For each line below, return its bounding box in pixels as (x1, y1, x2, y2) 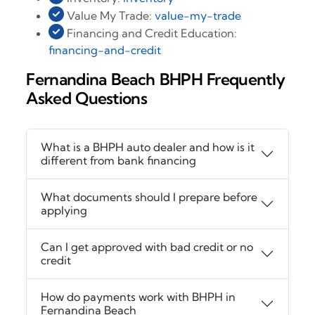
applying (41, 202, 88, 217)
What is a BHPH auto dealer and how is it (41, 139, 255, 154)
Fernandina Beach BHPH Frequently (26, 69, 285, 90)
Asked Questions (26, 88, 148, 109)
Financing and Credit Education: (64, 26, 238, 41)
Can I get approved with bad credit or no (41, 239, 254, 254)
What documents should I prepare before (41, 189, 258, 204)
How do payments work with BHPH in (41, 289, 236, 304)
